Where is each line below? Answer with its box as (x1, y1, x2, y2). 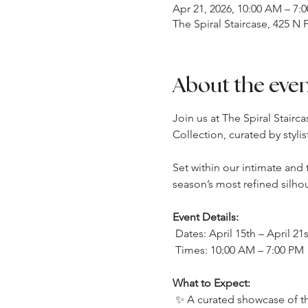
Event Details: (172, 210, 239, 223)
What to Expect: (172, 276, 250, 289)
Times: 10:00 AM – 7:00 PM (175, 243, 304, 256)
